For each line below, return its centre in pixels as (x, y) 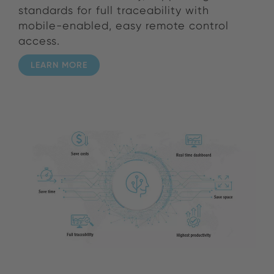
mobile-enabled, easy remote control (124, 25)
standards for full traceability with (114, 10)
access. (39, 40)
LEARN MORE (59, 65)
